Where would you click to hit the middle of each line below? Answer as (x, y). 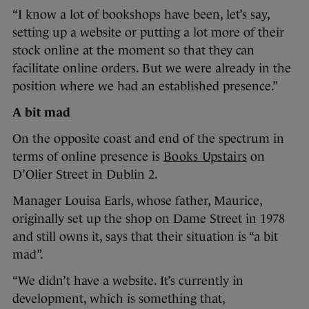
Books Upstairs (206, 157)
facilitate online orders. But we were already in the (152, 69)
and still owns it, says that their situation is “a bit (145, 237)
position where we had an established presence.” (145, 87)
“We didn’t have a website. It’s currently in (128, 281)
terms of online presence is (88, 157)
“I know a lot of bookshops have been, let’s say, (141, 15)
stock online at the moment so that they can (133, 51)
